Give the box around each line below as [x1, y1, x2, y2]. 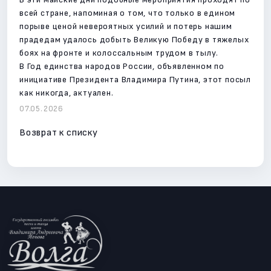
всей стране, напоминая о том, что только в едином [19, 7, 236, 18]
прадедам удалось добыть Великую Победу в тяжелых [19, 34, 249, 45]
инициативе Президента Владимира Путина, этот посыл [19, 74, 251, 85]
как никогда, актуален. [19, 87, 114, 98]
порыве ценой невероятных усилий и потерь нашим [19, 21, 232, 31]
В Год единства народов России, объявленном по [19, 60, 225, 71]
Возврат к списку [19, 126, 98, 139]
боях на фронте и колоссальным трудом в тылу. [19, 47, 219, 58]
